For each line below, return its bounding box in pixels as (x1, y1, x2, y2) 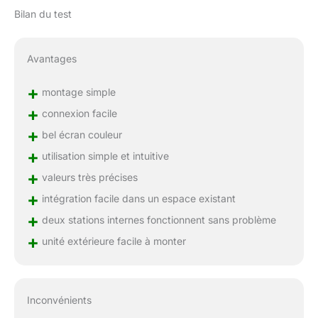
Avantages (26, 53, 77, 65)
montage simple (38, 86, 116, 99)
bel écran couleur (38, 128, 122, 141)
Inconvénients (26, 294, 92, 307)
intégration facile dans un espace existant (38, 192, 236, 205)
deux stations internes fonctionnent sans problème (38, 214, 276, 226)
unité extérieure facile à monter (38, 235, 186, 248)
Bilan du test (14, 7, 72, 20)
